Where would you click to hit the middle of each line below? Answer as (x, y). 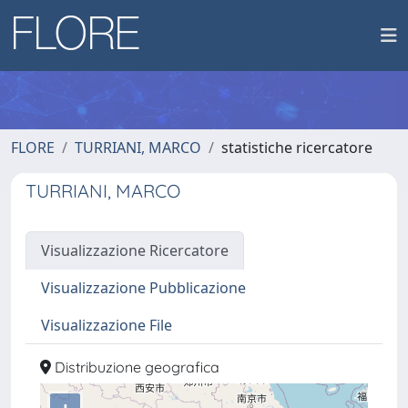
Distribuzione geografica (135, 367)
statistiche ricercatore (297, 148)
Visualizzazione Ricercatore (135, 250)
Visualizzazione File (107, 325)
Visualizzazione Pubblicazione (143, 288)
